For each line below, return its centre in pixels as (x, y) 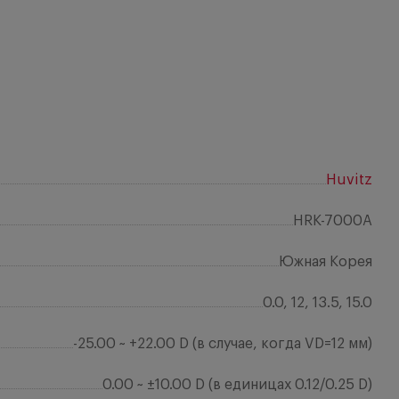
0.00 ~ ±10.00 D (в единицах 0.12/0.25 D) (237, 385)
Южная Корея (326, 262)
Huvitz (349, 180)
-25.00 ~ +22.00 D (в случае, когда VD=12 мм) (223, 344)
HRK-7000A (333, 221)
